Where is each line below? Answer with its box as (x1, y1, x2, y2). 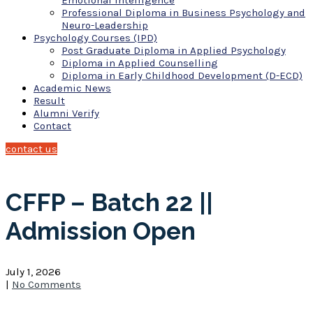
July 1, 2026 (6, 265, 61, 279)
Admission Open (6, 217, 196, 246)
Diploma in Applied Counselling (61, 57, 218, 69)
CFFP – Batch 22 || (6, 188, 213, 217)
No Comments (12, 278, 81, 291)
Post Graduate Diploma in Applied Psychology (61, 44, 286, 57)
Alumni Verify (34, 107, 99, 119)
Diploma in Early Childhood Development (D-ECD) (61, 69, 303, 82)
